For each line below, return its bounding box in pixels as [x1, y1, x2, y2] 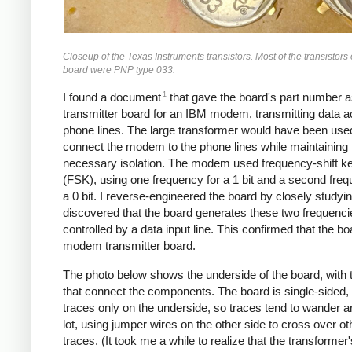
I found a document [63, 90, 161, 104]
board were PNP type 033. [63, 64, 175, 75]
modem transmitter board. [63, 239, 196, 253]
